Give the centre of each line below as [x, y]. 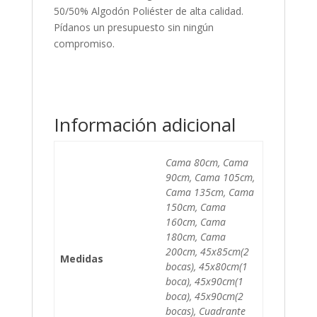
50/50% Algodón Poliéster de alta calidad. [148, 11]
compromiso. [84, 44]
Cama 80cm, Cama [207, 162]
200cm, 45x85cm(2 [207, 252]
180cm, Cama [196, 237]
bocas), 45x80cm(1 [207, 266]
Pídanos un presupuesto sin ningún [133, 27]
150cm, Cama [196, 207]
